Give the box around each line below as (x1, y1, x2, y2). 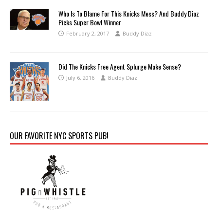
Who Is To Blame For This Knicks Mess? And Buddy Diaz (58, 8, 199, 18)
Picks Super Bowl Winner (58, 17, 121, 27)
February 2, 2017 (66, 29, 109, 37)
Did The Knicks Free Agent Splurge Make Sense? (58, 61, 181, 72)
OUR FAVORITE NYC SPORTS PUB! (10, 129, 109, 142)
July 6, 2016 (66, 73, 94, 81)
